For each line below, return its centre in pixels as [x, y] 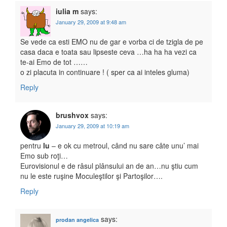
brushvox [72, 115]
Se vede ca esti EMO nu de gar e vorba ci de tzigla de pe [112, 42]
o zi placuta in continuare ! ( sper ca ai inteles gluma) [105, 72]
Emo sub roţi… [44, 156]
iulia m [67, 11]
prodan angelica [77, 220]
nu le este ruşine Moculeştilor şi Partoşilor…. [91, 176]
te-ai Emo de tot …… [54, 62]
